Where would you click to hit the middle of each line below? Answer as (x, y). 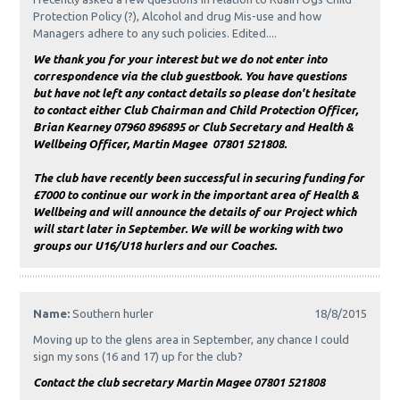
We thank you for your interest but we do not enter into (180, 59)
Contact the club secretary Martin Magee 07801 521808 (179, 383)
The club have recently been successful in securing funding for (199, 178)
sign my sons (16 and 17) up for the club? (138, 357)
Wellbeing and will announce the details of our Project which (195, 212)
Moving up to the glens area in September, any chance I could (192, 340)
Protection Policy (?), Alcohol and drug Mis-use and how (178, 17)
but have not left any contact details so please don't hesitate (195, 93)
